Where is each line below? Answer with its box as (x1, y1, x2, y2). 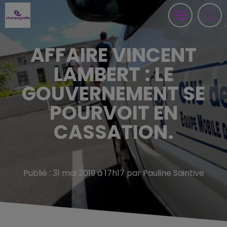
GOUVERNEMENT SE (22, 80, 205, 107)
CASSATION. (54, 119, 173, 145)
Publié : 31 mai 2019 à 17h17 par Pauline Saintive (23, 167, 204, 179)
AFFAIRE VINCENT (30, 42, 197, 68)
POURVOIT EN (49, 99, 178, 126)
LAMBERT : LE (53, 61, 174, 88)
